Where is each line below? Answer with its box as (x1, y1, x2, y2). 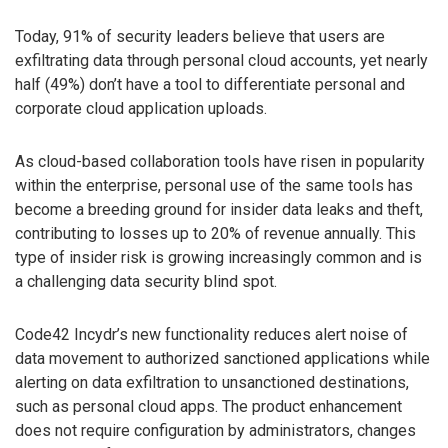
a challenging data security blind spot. (15, 272, 277, 292)
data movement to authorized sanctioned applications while (15, 348, 430, 368)
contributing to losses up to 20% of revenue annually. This (15, 224, 416, 244)
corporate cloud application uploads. (15, 99, 267, 119)
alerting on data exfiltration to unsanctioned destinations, (15, 372, 409, 392)
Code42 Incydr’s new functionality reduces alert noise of (15, 324, 408, 344)
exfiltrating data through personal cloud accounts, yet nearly (15, 51, 428, 71)
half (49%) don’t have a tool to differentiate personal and (15, 75, 405, 95)
